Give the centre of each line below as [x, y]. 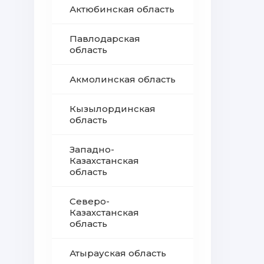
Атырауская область [118, 253]
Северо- [90, 201]
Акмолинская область [123, 79]
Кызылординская [113, 109]
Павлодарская [105, 39]
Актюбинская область [122, 9]
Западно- [92, 149]
